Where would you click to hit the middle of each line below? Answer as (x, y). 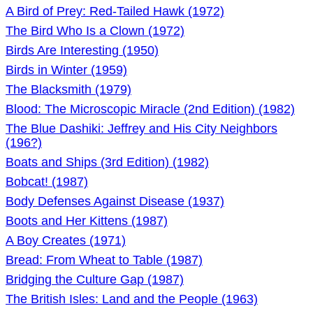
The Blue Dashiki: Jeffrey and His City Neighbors (141, 129)
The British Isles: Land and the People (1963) (132, 299)
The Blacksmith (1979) (68, 89)
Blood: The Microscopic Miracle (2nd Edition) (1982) (150, 109)
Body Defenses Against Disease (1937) (115, 201)
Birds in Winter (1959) (66, 70)
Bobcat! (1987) (47, 182)
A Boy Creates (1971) (66, 240)
